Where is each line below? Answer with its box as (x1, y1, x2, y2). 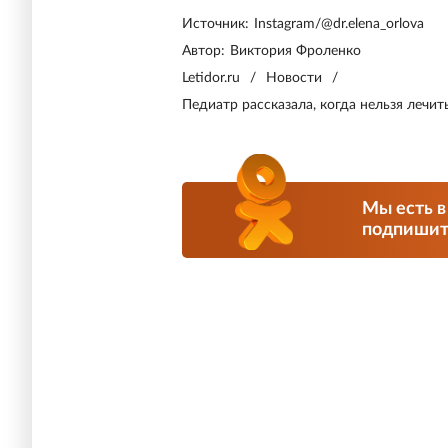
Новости (266, 70, 322, 85)
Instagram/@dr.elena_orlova (254, 16, 424, 31)
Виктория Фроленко (230, 43, 361, 58)
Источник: (182, 16, 249, 31)
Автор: (182, 43, 225, 58)
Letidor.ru (182, 70, 240, 85)
